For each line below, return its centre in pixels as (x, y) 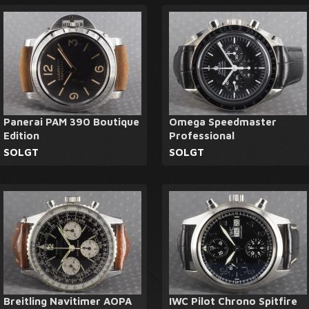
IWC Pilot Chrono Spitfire (233, 301)
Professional (202, 136)
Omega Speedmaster (223, 122)
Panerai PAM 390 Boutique (71, 122)
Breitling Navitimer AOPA (68, 301)
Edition (21, 136)
